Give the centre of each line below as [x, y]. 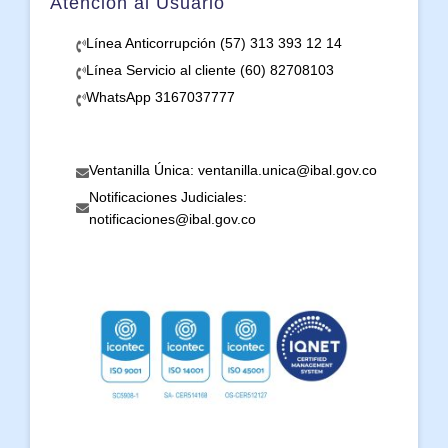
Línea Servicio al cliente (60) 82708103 [209, 70]
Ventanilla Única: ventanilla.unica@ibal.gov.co [232, 169]
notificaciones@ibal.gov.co [172, 218]
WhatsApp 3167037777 [160, 97]
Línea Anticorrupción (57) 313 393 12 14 [213, 43]
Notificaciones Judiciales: [167, 196]
